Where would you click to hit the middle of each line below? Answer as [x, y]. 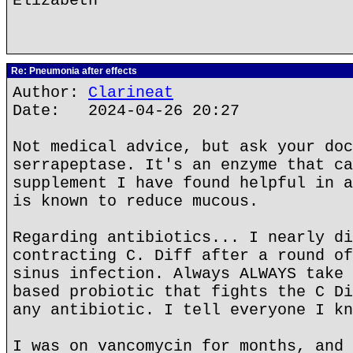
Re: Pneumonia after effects [73, 71]
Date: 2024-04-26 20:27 [126, 111]
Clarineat [131, 93]
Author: [50, 93]
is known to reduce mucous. [136, 201]
